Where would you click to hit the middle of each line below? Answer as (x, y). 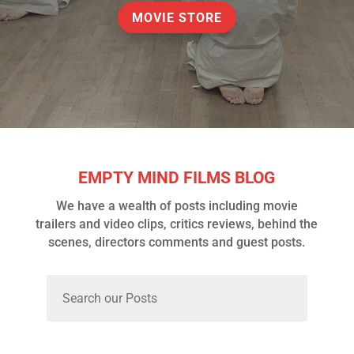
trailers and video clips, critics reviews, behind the (177, 224)
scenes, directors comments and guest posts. (177, 243)
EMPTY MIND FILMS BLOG (177, 178)
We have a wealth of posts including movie (177, 206)
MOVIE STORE (177, 17)
